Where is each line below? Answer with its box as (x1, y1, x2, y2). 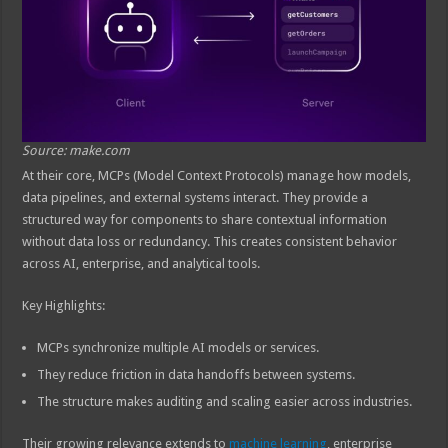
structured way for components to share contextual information (22, 211, 388, 227)
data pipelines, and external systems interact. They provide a (22, 189, 369, 205)
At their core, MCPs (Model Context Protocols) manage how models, (22, 167, 412, 183)
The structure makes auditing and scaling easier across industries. (37, 393, 413, 409)
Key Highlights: (22, 297, 106, 313)
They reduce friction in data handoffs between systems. (37, 366, 356, 382)
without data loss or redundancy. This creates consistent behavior (22, 233, 398, 249)
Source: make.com (22, 142, 131, 158)
